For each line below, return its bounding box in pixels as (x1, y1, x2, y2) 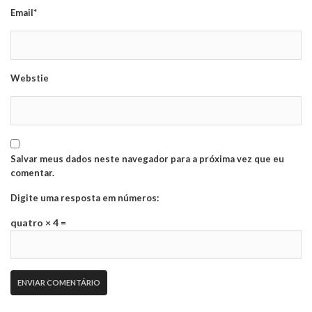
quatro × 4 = (10, 217, 66, 229)
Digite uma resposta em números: (10, 192, 159, 204)
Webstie (10, 72, 49, 84)
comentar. (10, 167, 54, 179)
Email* (10, 7, 37, 19)
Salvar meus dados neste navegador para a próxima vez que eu (10, 153, 284, 165)
